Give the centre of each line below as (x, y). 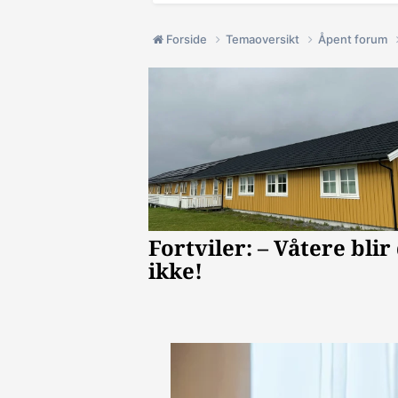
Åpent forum (354, 40)
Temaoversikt (264, 40)
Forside (187, 40)
